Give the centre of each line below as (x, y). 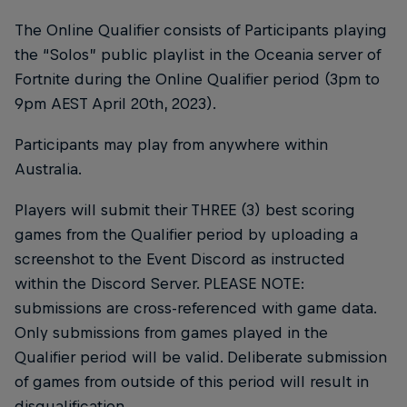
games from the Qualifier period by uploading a (186, 234)
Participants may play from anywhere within (171, 144)
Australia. (48, 169)
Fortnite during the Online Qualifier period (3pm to (197, 79)
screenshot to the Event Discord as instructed (180, 258)
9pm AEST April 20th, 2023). (115, 103)
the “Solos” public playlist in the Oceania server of (198, 54)
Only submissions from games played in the (171, 332)
